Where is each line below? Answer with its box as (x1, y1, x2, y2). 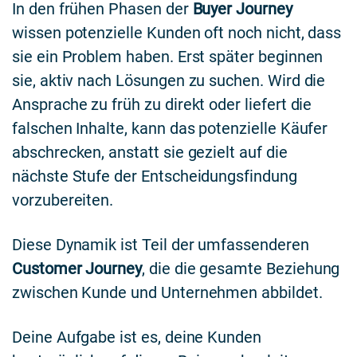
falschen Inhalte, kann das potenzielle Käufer (12, 119, 328, 139)
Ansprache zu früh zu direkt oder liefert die (12, 95, 312, 115)
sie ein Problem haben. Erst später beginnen (12, 47, 324, 67)
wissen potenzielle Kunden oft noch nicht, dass (12, 23, 342, 43)
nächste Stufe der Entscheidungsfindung (12, 167, 297, 186)
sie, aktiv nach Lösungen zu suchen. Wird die (12, 71, 326, 91)
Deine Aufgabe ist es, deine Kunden (12, 328, 261, 347)
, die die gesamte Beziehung (142, 259, 340, 279)
